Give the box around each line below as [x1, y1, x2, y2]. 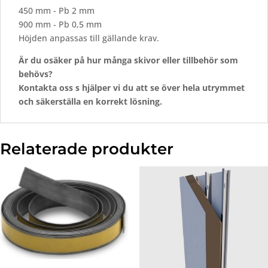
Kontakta [19, 82, 59, 94]
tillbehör [182, 54, 220, 66]
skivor [134, 54, 162, 66]
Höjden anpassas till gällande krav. [19, 32, 159, 44]
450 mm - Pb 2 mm [19, 5, 95, 17]
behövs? [19, 68, 53, 80]
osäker [44, 54, 74, 66]
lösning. [130, 96, 162, 108]
